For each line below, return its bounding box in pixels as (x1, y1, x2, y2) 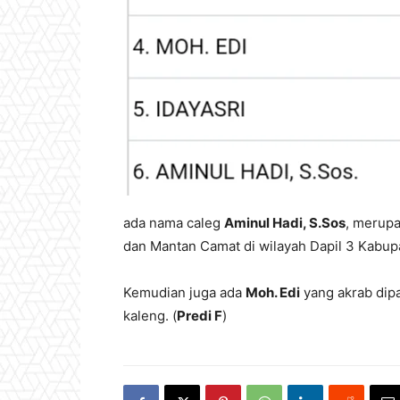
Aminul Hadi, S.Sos (224, 214, 346, 231)
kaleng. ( (123, 307, 177, 324)
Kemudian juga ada (123, 284, 246, 301)
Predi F (177, 307, 222, 324)
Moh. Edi (246, 284, 300, 301)
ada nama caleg (123, 214, 224, 231)
